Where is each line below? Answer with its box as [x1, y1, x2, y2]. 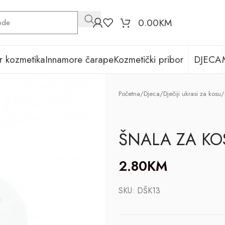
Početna [118, 89, 140, 99]
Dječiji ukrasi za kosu [163, 89, 221, 99]
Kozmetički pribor [114, 52, 184, 66]
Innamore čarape [45, 52, 114, 66]
